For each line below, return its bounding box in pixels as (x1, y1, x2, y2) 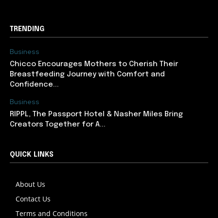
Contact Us (16, 194, 51, 203)
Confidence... (10, 80, 59, 89)
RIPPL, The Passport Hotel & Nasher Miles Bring (10, 110, 183, 118)
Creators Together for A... (10, 120, 106, 128)
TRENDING (10, 25, 44, 33)
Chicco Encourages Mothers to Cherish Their (10, 60, 178, 68)
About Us (16, 179, 45, 189)
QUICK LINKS (10, 151, 54, 158)
